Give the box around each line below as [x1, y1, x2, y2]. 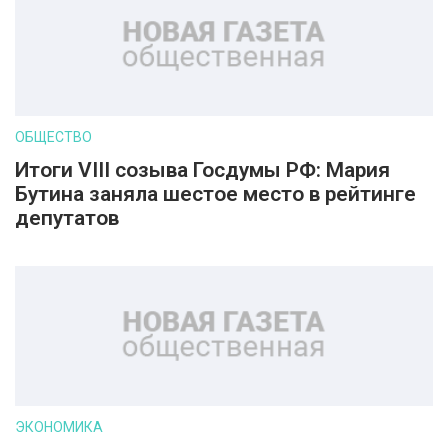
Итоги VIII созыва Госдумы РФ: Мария [15, 158, 390, 182]
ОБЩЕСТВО [15, 129, 92, 145]
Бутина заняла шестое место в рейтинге [15, 182, 416, 206]
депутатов [15, 206, 119, 230]
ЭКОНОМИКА [15, 419, 103, 435]
